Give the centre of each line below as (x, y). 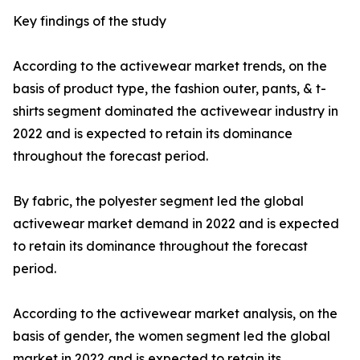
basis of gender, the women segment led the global (172, 336)
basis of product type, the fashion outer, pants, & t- (170, 89)
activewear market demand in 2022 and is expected (176, 224)
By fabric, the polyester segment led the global (158, 201)
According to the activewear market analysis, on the (175, 314)
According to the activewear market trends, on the (170, 66)
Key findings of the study (90, 21)
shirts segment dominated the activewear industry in (176, 111)
